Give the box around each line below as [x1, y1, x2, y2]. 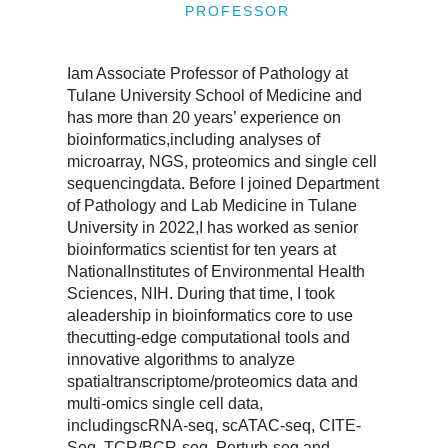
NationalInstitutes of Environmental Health [67, 262, 366, 280]
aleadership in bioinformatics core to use [67, 306, 354, 324]
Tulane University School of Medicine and [67, 86, 363, 104]
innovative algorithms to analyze [67, 350, 296, 368]
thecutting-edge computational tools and [67, 328, 351, 346]
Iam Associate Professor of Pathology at [67, 64, 349, 82]
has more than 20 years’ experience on [67, 108, 342, 126]
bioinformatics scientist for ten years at [67, 240, 337, 258]
